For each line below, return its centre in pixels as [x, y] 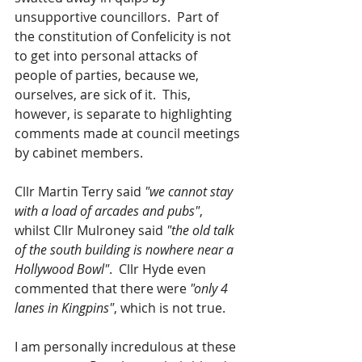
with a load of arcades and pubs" [107, 211]
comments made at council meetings [129, 133]
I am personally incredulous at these [127, 347]
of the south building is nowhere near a [126, 250]
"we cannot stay [190, 192]
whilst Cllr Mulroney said [90, 230]
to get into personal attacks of [107, 56]
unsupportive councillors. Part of [118, 17]
